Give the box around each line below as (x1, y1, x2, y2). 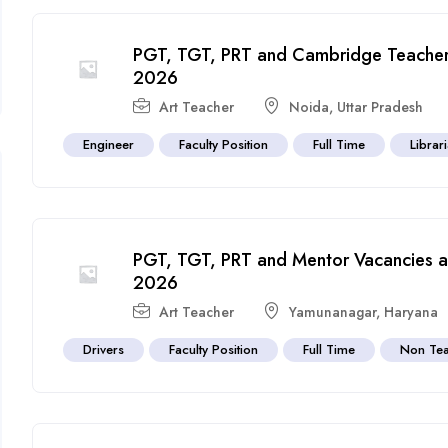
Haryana (384, 301, 439, 322)
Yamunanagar (289, 301, 377, 322)
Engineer (83, 134, 135, 154)
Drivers (83, 339, 125, 359)
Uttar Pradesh (337, 96, 424, 117)
